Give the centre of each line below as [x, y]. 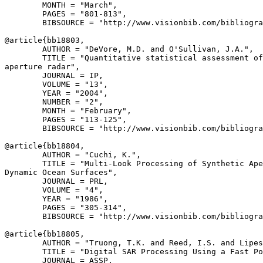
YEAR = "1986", [56, 199]
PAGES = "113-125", [66, 119]
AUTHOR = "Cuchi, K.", [73, 155]
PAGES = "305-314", [66, 208]
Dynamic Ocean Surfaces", [61, 172]
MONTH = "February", [68, 111]
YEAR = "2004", [56, 93]
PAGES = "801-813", [66, 14]
